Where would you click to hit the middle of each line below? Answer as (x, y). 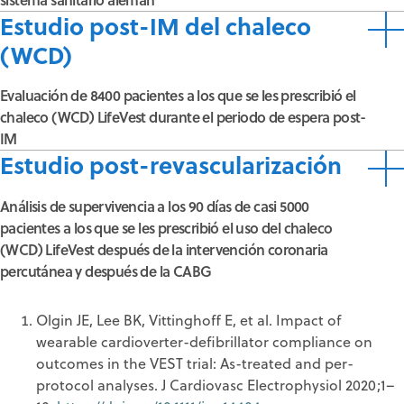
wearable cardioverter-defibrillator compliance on (204, 341)
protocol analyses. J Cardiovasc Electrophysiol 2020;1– (216, 385)
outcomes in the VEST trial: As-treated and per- (195, 363)
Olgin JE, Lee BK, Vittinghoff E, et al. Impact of (188, 320)
